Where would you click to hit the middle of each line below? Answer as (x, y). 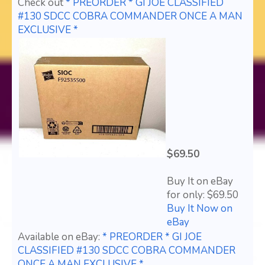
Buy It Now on (200, 209)
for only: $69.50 (203, 195)
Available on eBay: (60, 237)
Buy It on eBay (200, 182)
